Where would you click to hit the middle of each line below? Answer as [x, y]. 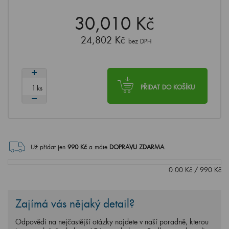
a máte [99, 147]
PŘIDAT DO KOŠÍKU [168, 87]
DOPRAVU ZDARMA [137, 147]
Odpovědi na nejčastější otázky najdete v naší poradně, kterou [112, 222]
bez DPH [140, 41]
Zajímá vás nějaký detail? [75, 203]
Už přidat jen [48, 147]
